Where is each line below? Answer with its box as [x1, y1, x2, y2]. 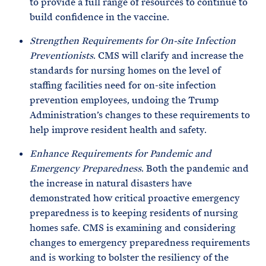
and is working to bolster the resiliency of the [30, 251, 229, 264]
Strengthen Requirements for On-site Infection [30, 34, 236, 47]
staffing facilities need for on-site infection [30, 79, 216, 91]
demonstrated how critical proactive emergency [30, 192, 240, 204]
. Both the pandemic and [141, 162, 249, 175]
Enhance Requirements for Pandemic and [30, 147, 211, 160]
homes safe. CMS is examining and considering [30, 221, 236, 234]
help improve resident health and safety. [30, 123, 207, 136]
